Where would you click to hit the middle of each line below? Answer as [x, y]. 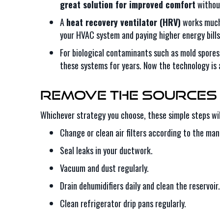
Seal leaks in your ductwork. [106, 150]
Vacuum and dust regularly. [104, 168]
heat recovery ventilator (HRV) [124, 22]
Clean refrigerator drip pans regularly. [123, 203]
